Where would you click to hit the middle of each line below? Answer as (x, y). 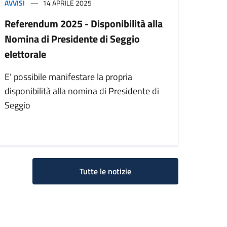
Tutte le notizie (105, 172)
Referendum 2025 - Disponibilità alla (84, 24)
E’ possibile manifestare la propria (68, 77)
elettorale (25, 54)
